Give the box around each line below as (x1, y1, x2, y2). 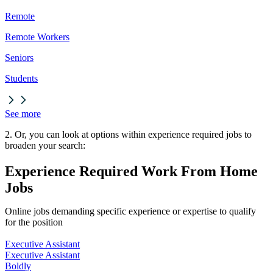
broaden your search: (5, 140, 85, 151)
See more (5, 108, 41, 119)
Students (5, 73, 38, 84)
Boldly (5, 261, 31, 272)
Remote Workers (5, 32, 69, 43)
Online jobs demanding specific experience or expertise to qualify (5, 206, 256, 217)
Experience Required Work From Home (5, 163, 258, 180)
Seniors (5, 52, 34, 63)
